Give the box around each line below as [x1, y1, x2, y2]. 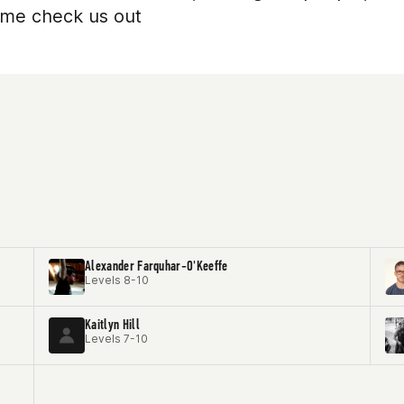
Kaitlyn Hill [85, 316, 140, 333]
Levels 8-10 [85, 273, 149, 287]
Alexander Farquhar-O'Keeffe [85, 257, 228, 274]
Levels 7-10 [85, 332, 148, 345]
